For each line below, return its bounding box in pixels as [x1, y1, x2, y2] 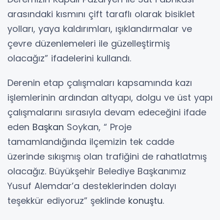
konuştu [128, 194, 163, 207]
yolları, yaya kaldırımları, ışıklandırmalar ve [7, 22, 192, 35]
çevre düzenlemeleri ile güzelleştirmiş [7, 37, 170, 50]
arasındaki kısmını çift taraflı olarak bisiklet [7, 7, 195, 20]
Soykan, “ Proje [64, 120, 132, 133]
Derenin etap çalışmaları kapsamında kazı [7, 76, 192, 89]
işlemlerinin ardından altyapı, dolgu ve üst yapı [7, 91, 213, 104]
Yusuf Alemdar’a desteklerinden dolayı [7, 179, 176, 192]
